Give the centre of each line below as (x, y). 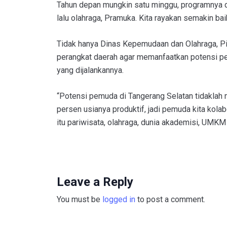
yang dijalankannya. (90, 70)
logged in (119, 199)
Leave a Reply (95, 182)
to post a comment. (170, 199)
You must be (80, 199)
